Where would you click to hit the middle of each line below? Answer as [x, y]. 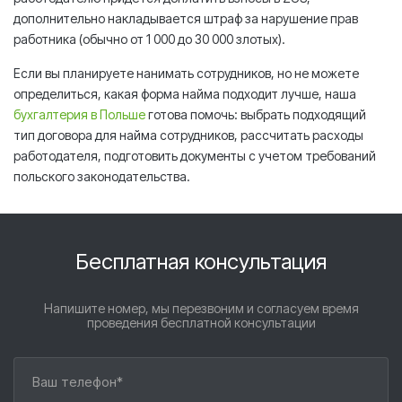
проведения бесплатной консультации [201, 322]
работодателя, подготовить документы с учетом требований [195, 155]
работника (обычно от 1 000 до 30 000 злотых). [151, 39]
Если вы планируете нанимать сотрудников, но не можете [186, 73]
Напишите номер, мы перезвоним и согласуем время [201, 308]
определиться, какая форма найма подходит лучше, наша [185, 93]
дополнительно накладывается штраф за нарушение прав [186, 18]
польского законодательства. [102, 176]
